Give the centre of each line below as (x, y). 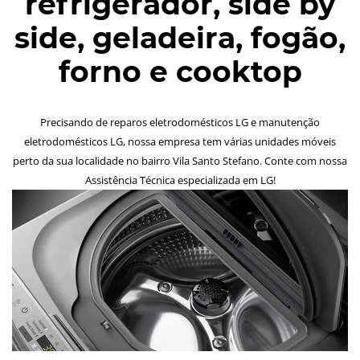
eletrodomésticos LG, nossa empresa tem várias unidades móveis (180, 141)
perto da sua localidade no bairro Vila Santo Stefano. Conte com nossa (180, 161)
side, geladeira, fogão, (180, 38)
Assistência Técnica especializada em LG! (180, 180)
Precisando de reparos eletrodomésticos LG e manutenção (180, 122)
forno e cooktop (180, 72)
